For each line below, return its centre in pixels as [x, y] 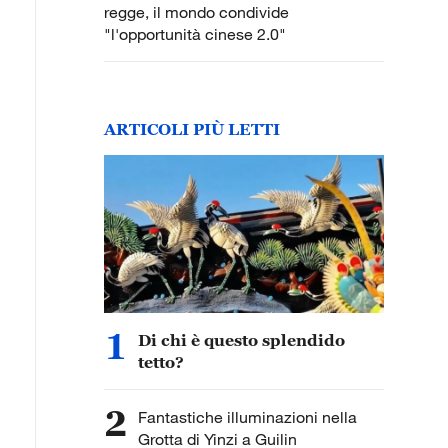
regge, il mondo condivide [196, 12]
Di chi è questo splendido [241, 340]
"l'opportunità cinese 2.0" [195, 34]
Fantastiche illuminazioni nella [247, 417]
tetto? [161, 362]
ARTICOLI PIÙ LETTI [192, 129]
